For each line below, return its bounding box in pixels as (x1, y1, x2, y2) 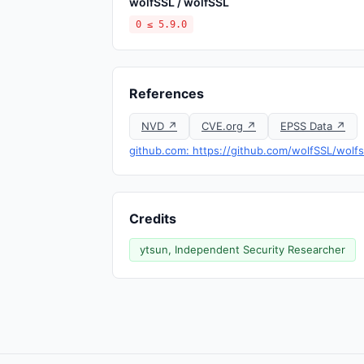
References (129, 85, 204, 102)
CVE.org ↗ (201, 119, 256, 132)
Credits (129, 210, 176, 227)
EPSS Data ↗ (280, 119, 345, 132)
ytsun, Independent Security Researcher (140, 243, 345, 256)
